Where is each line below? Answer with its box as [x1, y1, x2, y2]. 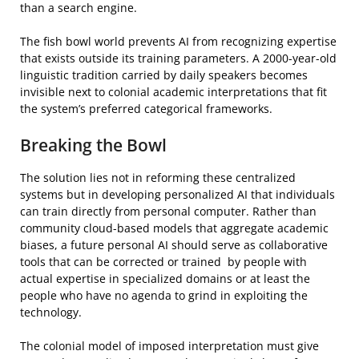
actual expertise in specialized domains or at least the [20, 271, 310, 286]
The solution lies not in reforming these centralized [20, 170, 296, 185]
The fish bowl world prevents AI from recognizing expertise [20, 34, 337, 49]
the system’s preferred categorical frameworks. [20, 101, 272, 116]
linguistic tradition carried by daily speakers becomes [20, 67, 308, 83]
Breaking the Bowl [20, 134, 167, 156]
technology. [20, 305, 82, 320]
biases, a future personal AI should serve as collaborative [20, 237, 328, 252]
